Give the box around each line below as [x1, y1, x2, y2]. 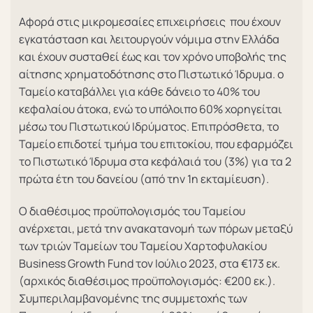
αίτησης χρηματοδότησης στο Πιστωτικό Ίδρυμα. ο [19, 66, 284, 82]
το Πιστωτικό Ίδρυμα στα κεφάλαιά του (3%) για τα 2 [19, 154, 291, 170]
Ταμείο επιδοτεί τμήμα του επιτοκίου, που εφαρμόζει [19, 136, 293, 152]
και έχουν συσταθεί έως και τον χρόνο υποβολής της [19, 49, 286, 65]
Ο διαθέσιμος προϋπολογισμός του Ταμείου [19, 203, 245, 219]
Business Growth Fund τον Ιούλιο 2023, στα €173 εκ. [19, 256, 280, 272]
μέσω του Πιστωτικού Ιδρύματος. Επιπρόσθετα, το [19, 119, 279, 135]
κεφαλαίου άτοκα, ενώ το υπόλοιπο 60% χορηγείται [19, 101, 282, 117]
